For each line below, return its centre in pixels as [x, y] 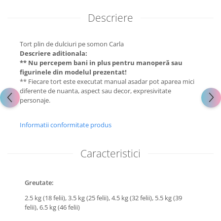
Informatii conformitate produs [66, 125]
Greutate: [39, 183]
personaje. [35, 100]
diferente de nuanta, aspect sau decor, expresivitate [95, 91]
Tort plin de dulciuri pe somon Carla [72, 44]
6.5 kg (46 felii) [60, 207]
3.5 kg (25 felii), [90, 198]
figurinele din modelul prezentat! [73, 72]
